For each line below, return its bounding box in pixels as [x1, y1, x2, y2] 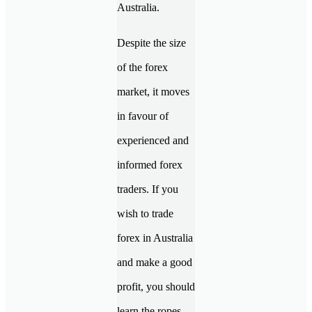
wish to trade [117, 207, 173, 219]
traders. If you [117, 182, 178, 195]
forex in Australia [117, 231, 193, 244]
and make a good [117, 256, 192, 268]
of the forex [117, 61, 168, 73]
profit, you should [117, 280, 195, 292]
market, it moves [117, 85, 189, 97]
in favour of [117, 109, 169, 122]
